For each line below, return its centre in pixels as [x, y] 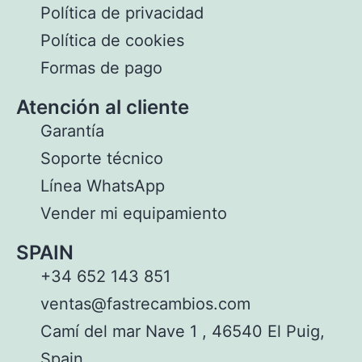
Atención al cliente [103, 107]
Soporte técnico [102, 159]
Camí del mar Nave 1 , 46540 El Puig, [183, 332]
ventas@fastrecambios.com [145, 304]
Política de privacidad [122, 13]
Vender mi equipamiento [134, 214]
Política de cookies [112, 41]
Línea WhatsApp [103, 186]
